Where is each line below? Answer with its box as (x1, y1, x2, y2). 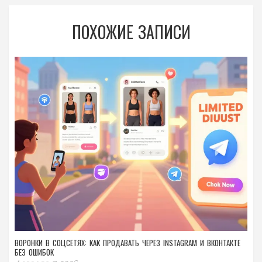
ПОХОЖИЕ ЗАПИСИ (71, 19, 191, 44)
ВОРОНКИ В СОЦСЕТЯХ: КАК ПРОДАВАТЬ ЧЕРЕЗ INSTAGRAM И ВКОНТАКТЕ (15, 237, 240, 249)
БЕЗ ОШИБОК (15, 246, 54, 258)
